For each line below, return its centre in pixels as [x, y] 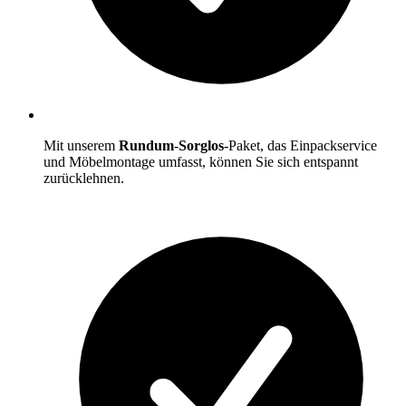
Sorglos [201, 145]
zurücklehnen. [84, 178]
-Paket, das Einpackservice [300, 145]
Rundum [146, 145]
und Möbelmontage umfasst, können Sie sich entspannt [201, 162]
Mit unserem [81, 145]
